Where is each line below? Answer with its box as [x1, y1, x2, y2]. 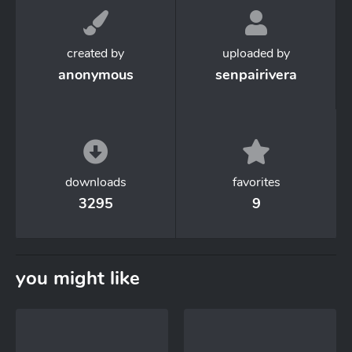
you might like [16, 266, 140, 291]
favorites [232, 174, 280, 191]
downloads [64, 174, 126, 191]
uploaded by [222, 45, 290, 62]
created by [67, 45, 124, 62]
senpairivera [214, 65, 297, 84]
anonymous [57, 65, 134, 84]
